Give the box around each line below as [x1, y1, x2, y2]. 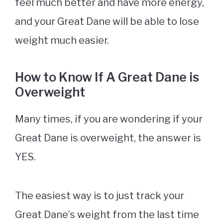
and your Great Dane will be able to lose [15, 15, 199, 27]
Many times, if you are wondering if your [15, 112, 203, 125]
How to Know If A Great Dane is [15, 69, 199, 85]
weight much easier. [15, 34, 111, 46]
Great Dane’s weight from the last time [15, 208, 199, 221]
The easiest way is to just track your [15, 189, 184, 202]
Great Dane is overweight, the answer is [15, 131, 201, 144]
